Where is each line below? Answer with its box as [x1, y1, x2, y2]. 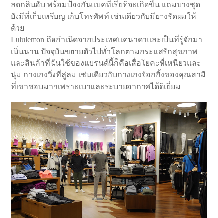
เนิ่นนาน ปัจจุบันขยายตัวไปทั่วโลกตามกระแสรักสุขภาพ [11, 47, 198, 56]
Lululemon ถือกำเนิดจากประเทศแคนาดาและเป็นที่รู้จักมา [11, 36, 203, 44]
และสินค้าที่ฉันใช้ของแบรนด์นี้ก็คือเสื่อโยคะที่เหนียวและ [11, 59, 201, 68]
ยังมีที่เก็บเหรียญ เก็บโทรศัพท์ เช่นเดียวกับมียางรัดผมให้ [11, 12, 197, 21]
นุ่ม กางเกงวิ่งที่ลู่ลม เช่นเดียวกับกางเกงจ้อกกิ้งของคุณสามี [11, 71, 206, 79]
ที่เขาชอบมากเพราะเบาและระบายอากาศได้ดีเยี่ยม [11, 82, 181, 91]
